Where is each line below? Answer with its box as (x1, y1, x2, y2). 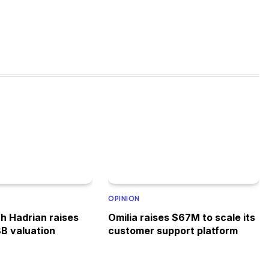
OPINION (108, 195, 140, 204)
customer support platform (108, 225, 238, 237)
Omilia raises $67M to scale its (108, 211, 255, 224)
